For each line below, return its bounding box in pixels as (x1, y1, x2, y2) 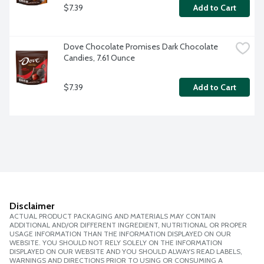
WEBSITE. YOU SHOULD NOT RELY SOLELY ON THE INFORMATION (9, 238, 222, 247)
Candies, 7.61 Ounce (64, 52, 135, 64)
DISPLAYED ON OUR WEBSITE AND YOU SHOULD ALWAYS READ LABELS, (9, 247, 242, 256)
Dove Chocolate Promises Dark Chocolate (64, 41, 218, 52)
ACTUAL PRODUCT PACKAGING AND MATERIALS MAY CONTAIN (9, 212, 216, 221)
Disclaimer (9, 200, 54, 212)
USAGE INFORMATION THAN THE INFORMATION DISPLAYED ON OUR (9, 229, 231, 239)
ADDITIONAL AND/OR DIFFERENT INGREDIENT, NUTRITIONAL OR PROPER (9, 220, 247, 230)
